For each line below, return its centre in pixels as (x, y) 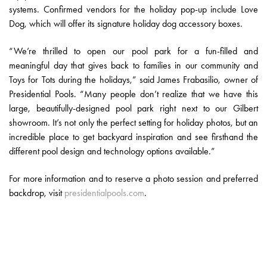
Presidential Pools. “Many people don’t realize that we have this (133, 94)
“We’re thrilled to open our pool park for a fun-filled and (133, 51)
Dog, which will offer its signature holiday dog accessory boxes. (126, 24)
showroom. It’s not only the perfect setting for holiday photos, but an (133, 123)
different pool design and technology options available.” (112, 151)
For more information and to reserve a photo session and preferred (133, 179)
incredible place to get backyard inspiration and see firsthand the (133, 137)
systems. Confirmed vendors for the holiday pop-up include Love (133, 10)
